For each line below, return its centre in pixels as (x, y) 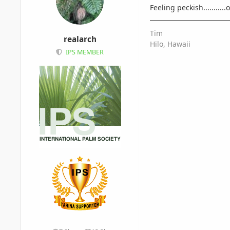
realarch (80, 40)
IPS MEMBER (84, 52)
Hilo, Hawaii (170, 44)
